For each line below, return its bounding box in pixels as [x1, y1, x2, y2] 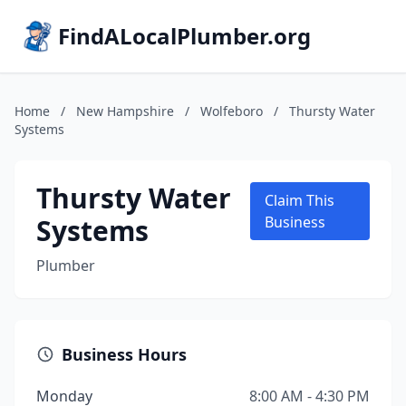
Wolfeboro [200, 102, 263, 120]
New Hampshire [76, 102, 174, 120]
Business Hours [62, 343, 187, 365]
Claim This [264, 190, 334, 210]
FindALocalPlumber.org [58, 21, 311, 51]
